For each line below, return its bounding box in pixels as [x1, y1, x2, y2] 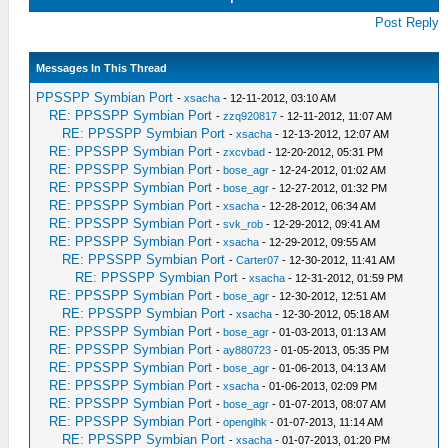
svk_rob [223, 218, 264, 230]
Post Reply [375, 15, 440, 30]
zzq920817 [223, 110, 278, 122]
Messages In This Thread [36, 62, 168, 74]
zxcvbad [223, 146, 266, 158]
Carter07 [236, 254, 280, 266]
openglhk [223, 416, 268, 428]
